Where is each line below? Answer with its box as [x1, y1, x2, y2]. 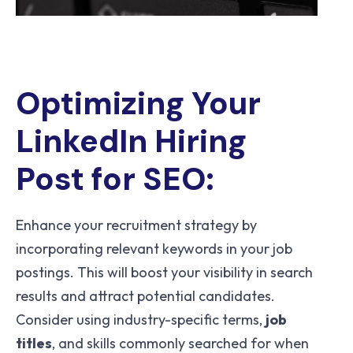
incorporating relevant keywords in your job [16, 240, 292, 258]
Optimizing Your [16, 83, 261, 124]
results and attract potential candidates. [16, 287, 275, 306]
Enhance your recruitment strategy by [16, 216, 257, 235]
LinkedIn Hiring [16, 121, 247, 162]
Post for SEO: [16, 158, 214, 200]
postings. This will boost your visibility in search [16, 263, 313, 282]
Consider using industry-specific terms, [16, 310, 266, 329]
